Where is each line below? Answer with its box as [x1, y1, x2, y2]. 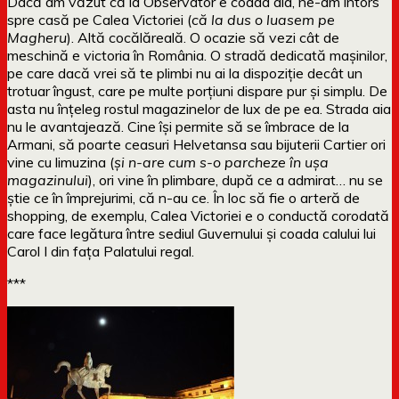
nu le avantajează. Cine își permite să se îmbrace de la [7, 117, 349, 135]
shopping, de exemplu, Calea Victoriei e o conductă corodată [7, 206, 389, 224]
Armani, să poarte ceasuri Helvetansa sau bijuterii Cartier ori [7, 134, 386, 153]
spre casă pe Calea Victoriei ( [7, 10, 191, 28]
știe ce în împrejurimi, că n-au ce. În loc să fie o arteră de [7, 188, 360, 207]
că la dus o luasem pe [191, 10, 335, 28]
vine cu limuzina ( [7, 152, 114, 171]
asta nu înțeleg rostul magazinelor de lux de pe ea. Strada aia [7, 99, 391, 118]
